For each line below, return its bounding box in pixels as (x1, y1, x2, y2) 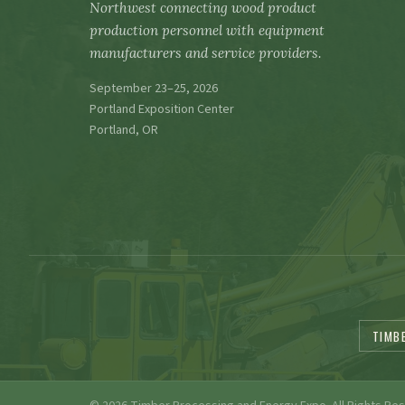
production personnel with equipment (89, 22, 325, 40)
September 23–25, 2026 (89, 80, 219, 99)
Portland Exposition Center (89, 100, 235, 119)
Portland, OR (89, 121, 159, 140)
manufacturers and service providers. (89, 44, 323, 62)
